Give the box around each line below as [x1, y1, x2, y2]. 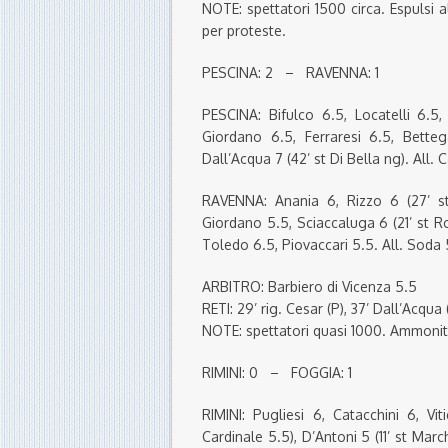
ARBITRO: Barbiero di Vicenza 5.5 [202, 278, 417, 296]
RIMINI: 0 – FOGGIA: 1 [202, 364, 352, 382]
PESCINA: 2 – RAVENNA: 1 [202, 64, 379, 82]
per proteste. [202, 22, 286, 40]
